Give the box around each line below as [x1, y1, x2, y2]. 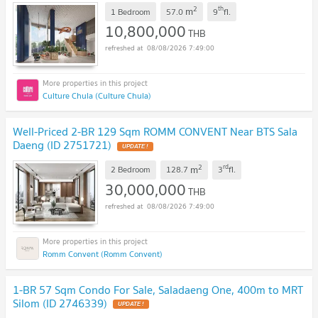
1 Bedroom [111, 4, 150, 18]
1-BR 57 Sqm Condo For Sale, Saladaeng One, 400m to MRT [13, 280, 303, 299]
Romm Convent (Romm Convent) [43, 246, 163, 261]
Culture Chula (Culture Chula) [43, 89, 151, 103]
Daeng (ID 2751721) [13, 136, 111, 155]
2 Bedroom [111, 163, 150, 177]
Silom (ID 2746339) [13, 293, 107, 312]
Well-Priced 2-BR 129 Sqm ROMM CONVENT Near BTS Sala [13, 122, 297, 141]
